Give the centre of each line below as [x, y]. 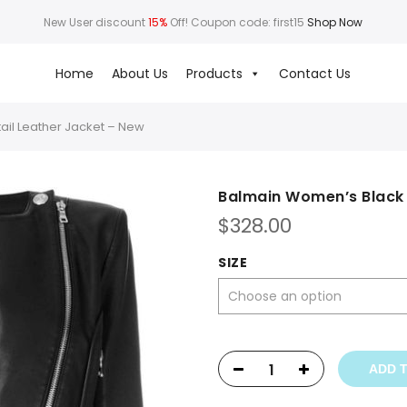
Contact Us [315, 73]
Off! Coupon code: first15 [238, 22]
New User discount [96, 22]
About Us [140, 73]
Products [215, 73]
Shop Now [335, 22]
